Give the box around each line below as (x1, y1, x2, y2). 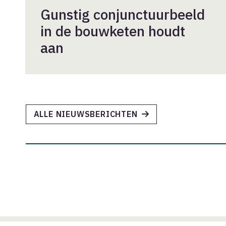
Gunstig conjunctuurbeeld (40, 5, 205, 24)
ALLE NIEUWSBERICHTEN (33, 109, 138, 120)
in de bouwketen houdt (40, 22, 185, 41)
